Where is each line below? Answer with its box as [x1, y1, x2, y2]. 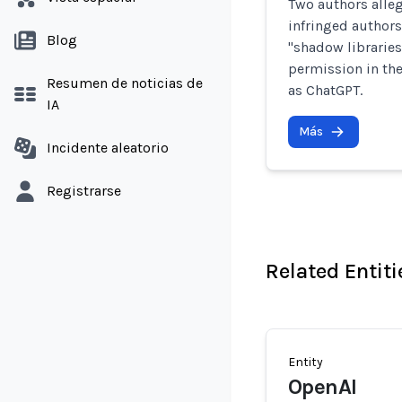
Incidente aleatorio [47, 139, 169, 156]
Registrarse [47, 182, 121, 199]
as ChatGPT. [288, 82, 363, 99]
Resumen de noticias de [47, 74, 203, 92]
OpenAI [288, 374, 357, 399]
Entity [288, 354, 323, 370]
